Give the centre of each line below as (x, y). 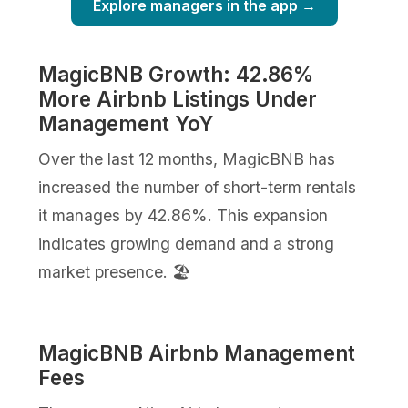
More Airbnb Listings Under (178, 98)
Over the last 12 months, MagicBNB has (187, 158)
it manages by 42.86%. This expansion (184, 215)
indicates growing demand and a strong (187, 243)
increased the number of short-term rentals (198, 187)
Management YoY (126, 123)
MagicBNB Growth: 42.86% (176, 74)
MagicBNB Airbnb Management (197, 352)
